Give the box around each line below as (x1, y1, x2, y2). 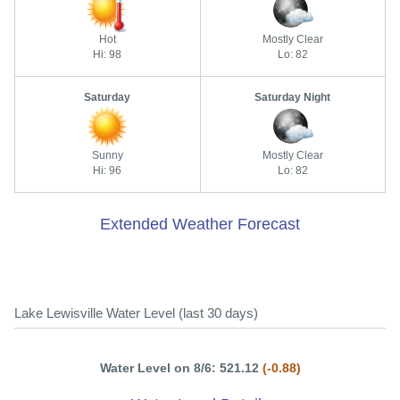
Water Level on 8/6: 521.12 (99, 361, 262, 375)
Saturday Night (254, 91, 331, 104)
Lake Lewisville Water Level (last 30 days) (14, 305, 258, 321)
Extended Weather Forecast (100, 215, 300, 233)
